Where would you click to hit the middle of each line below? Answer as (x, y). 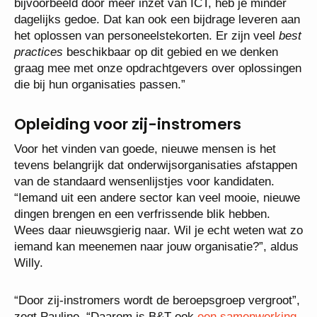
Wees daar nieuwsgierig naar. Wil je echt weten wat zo (158, 230)
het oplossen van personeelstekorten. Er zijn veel (146, 35)
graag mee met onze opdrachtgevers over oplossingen (158, 68)
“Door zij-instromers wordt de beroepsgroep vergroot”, (157, 300)
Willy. (29, 263)
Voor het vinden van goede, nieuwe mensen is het (145, 149)
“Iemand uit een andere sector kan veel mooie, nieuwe (157, 197)
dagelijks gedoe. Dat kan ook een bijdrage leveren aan (157, 19)
